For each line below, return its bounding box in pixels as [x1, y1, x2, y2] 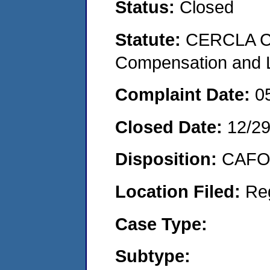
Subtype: [115, 246, 190, 266]
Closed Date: [115, 116, 227, 137]
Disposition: [115, 149, 222, 169]
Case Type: [115, 213, 207, 234]
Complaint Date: [115, 84, 255, 105]
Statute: [115, 29, 186, 49]
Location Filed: [115, 181, 245, 201]
